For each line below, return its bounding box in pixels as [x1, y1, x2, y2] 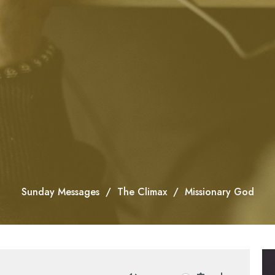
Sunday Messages [21, 185, 99, 199]
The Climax [117, 185, 167, 199]
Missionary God [184, 185, 254, 199]
